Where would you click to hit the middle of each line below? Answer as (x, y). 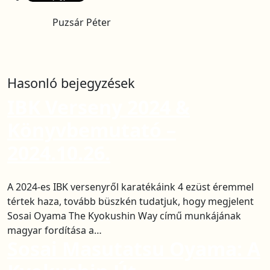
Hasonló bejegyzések (71, 83)
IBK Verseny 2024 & (99, 107)
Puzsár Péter (81, 22)
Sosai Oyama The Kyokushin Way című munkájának (124, 216)
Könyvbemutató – (92, 130)
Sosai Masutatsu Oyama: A (134, 249)
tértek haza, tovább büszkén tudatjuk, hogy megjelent (130, 201)
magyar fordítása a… (55, 230)
